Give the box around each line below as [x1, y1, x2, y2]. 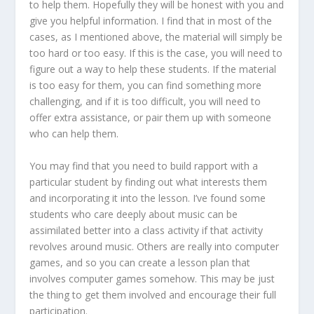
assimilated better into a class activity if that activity [29, 223, 264, 237]
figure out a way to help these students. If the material [29, 62, 277, 76]
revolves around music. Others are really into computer [29, 239, 280, 253]
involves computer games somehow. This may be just [29, 271, 275, 285]
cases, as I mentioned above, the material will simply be [29, 30, 283, 44]
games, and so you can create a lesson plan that [29, 255, 251, 269]
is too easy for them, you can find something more [29, 78, 262, 93]
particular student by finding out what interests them [29, 175, 268, 189]
